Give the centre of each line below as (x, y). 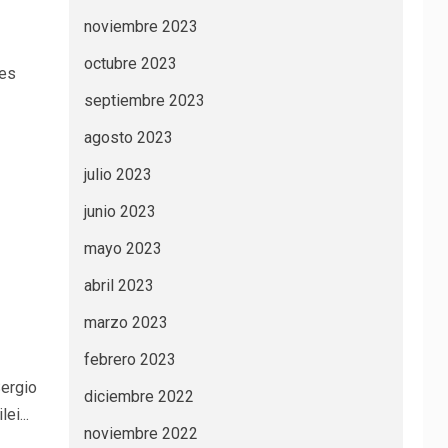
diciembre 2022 (138, 396)
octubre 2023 (130, 63)
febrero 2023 (129, 359)
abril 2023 (118, 285)
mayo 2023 (122, 248)
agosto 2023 (128, 137)
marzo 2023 (125, 322)
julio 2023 (117, 174)
